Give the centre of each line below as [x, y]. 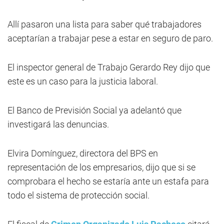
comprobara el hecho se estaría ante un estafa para [108, 181]
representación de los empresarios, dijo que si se [101, 167]
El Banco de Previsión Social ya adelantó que [94, 110]
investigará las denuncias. [58, 124]
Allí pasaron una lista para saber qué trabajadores [104, 24]
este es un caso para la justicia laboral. [83, 81]
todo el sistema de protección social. [78, 195]
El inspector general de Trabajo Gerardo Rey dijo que [109, 67]
